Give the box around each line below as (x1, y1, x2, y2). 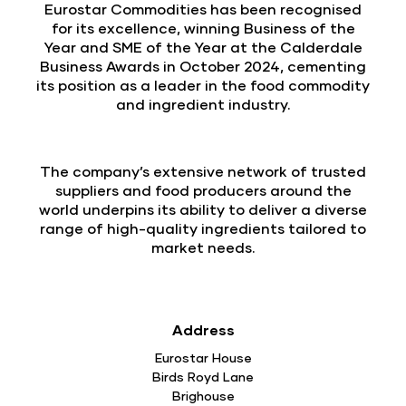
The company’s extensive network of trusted (40, 162, 366, 180)
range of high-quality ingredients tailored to (40, 219, 366, 237)
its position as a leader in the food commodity (36, 76, 370, 94)
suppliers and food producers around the (54, 181, 352, 199)
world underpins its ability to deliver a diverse (39, 200, 367, 218)
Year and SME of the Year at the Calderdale (43, 38, 362, 56)
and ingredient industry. (116, 95, 290, 113)
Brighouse (171, 388, 235, 404)
